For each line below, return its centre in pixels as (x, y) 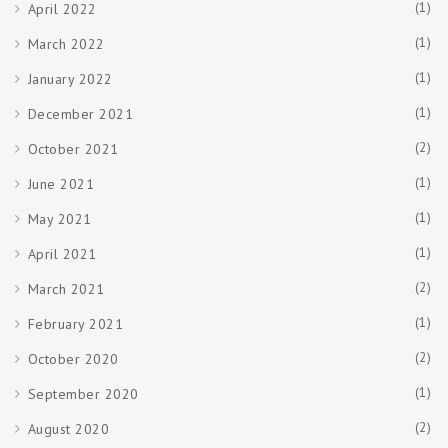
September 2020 (83, 393)
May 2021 (59, 218)
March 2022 (66, 43)
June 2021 (60, 183)
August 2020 (68, 428)
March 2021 (66, 288)
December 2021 (80, 113)
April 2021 (62, 253)
